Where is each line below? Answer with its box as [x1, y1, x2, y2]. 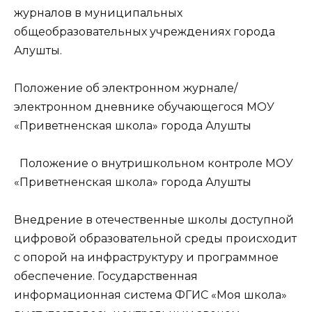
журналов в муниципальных [14, 6, 182, 19]
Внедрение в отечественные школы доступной [14, 213, 294, 227]
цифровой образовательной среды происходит [14, 232, 297, 246]
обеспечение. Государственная [14, 270, 198, 283]
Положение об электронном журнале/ [14, 81, 237, 95]
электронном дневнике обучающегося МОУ [14, 100, 274, 114]
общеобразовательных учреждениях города [14, 24, 275, 38]
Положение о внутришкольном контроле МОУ [14, 157, 293, 171]
